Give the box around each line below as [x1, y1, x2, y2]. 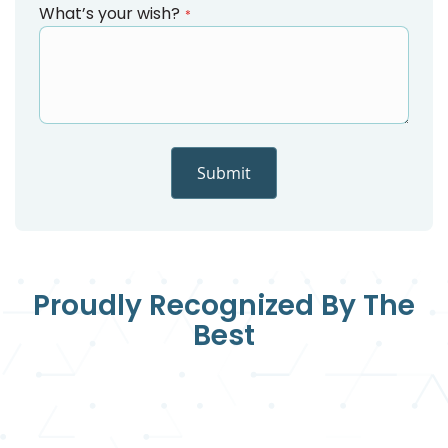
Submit [197, 162, 251, 185]
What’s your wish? [39, 2, 180, 26]
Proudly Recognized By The [33, 286, 415, 326]
